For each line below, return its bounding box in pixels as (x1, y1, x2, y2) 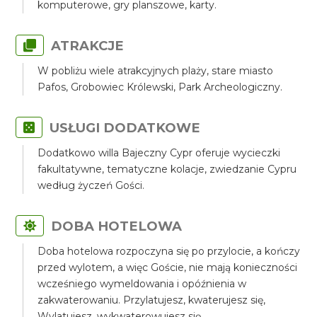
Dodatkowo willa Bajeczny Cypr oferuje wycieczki (38, 146, 281, 159)
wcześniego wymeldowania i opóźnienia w (38, 277, 247, 290)
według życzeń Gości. (38, 179, 145, 192)
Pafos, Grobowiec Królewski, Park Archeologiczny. (38, 81, 283, 93)
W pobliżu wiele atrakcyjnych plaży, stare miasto (38, 64, 274, 77)
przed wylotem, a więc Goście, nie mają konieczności (38, 261, 298, 274)
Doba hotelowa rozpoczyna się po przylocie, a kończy (38, 245, 301, 258)
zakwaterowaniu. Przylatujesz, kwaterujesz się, (38, 294, 266, 306)
